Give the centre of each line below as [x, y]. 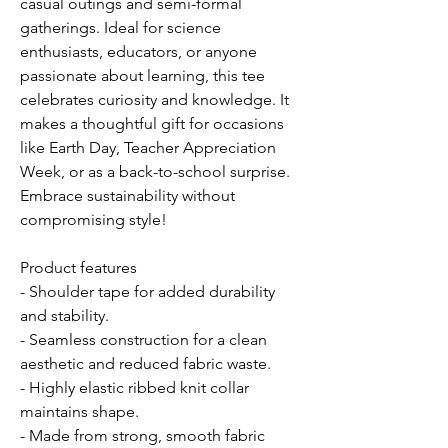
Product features [78, 268]
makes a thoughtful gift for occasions [152, 124]
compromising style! [93, 220]
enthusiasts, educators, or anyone [138, 52]
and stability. [64, 316]
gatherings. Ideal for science [120, 28]
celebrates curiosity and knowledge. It [154, 100]
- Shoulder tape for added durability [147, 292]
